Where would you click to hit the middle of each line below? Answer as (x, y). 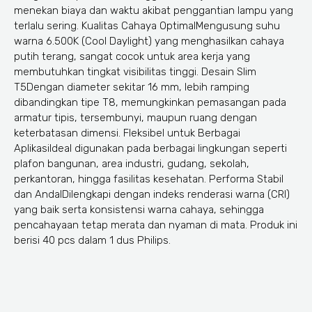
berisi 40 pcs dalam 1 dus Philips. (92, 240)
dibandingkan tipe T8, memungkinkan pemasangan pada (150, 102)
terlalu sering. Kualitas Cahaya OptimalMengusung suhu (147, 25)
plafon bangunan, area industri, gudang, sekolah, (132, 163)
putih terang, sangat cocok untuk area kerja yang (132, 56)
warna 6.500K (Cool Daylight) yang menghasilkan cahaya (149, 41)
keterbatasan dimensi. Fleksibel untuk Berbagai (127, 133)
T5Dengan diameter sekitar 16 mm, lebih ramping (132, 87)
